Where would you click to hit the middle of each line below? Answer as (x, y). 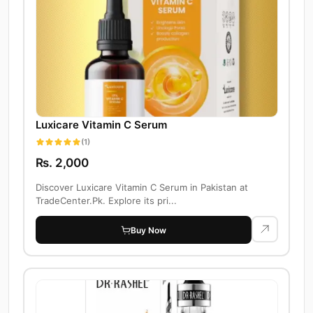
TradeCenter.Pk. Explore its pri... (106, 201)
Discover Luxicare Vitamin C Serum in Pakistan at (141, 188)
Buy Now (148, 230)
